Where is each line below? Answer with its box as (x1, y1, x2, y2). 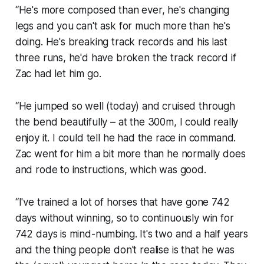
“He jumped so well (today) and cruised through (15, 100, 235, 113)
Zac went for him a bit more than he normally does (15, 148, 246, 160)
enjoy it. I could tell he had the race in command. (15, 132, 236, 144)
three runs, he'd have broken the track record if (15, 52, 236, 64)
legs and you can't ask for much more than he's (15, 20, 230, 32)
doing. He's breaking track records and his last (15, 36, 227, 48)
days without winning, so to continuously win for (15, 212, 234, 225)
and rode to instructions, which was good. (15, 164, 206, 176)
